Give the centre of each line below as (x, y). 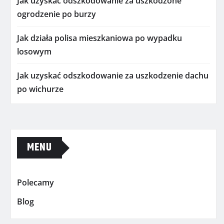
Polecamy (35, 183)
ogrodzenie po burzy (56, 14)
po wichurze (40, 89)
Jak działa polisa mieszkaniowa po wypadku (99, 38)
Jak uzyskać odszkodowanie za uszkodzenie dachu (113, 76)
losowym (34, 52)
